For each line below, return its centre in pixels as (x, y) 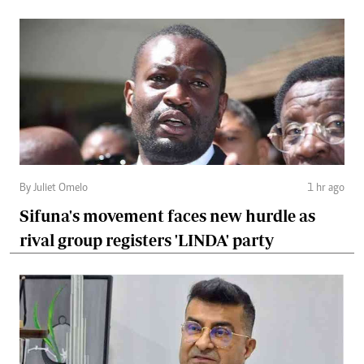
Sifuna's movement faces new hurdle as (167, 215)
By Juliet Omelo (54, 188)
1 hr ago (326, 188)
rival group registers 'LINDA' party (147, 240)
